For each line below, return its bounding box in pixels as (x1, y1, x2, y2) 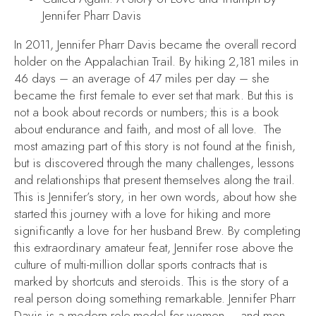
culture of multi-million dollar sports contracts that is (14, 256, 267, 274)
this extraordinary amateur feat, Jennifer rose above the (14, 239, 293, 257)
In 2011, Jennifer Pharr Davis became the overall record (14, 36, 296, 54)
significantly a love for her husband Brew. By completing (14, 222, 300, 240)
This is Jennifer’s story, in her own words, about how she (14, 188, 297, 206)
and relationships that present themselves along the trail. (14, 171, 295, 189)
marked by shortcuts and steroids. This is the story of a (14, 273, 288, 291)
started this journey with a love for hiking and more (14, 205, 271, 223)
